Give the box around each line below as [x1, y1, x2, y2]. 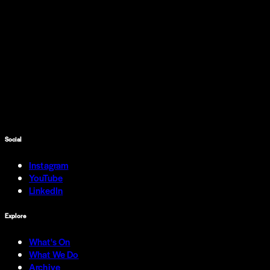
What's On [29, 234, 71, 248]
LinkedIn [29, 183, 63, 196]
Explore [5, 211, 27, 220]
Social [5, 134, 21, 143]
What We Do [29, 247, 79, 260]
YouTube [29, 171, 63, 184]
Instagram [29, 158, 69, 171]
